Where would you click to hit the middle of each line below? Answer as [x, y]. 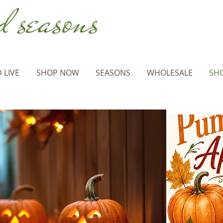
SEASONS [113, 73]
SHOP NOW [57, 73]
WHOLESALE [169, 73]
